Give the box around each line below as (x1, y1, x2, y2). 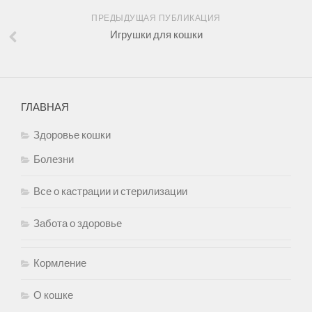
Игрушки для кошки (109, 29, 203, 42)
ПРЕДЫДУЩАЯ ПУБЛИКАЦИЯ (91, 13, 221, 24)
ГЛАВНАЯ (21, 101, 69, 114)
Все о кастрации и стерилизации (33, 185, 187, 198)
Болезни (33, 153, 74, 166)
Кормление (33, 257, 86, 270)
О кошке (33, 289, 73, 302)
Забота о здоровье (33, 217, 122, 231)
